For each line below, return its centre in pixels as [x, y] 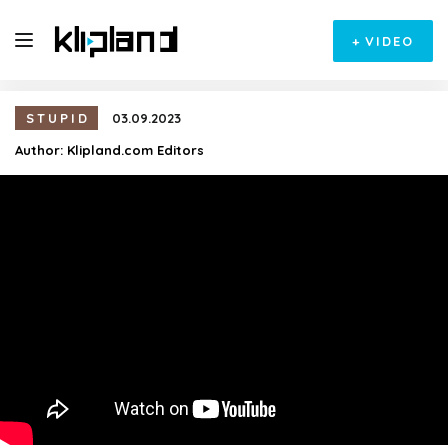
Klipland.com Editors [135, 150]
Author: [41, 150]
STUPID [58, 118]
